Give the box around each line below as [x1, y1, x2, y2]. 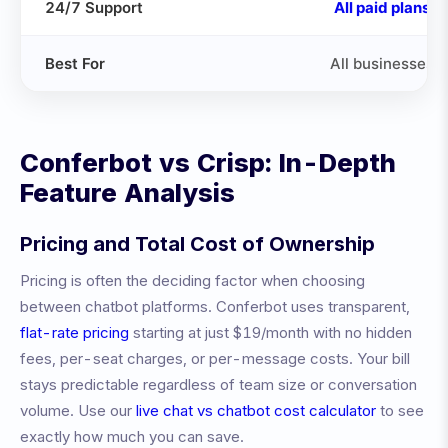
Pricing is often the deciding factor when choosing [20, 271, 365, 290]
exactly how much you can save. [20, 427, 244, 446]
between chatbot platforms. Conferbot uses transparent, [20, 297, 410, 316]
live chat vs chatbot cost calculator [136, 401, 376, 420]
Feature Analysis [20, 177, 235, 208]
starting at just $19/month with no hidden [129, 323, 412, 342]
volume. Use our [20, 401, 136, 420]
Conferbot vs [20, 147, 197, 178]
